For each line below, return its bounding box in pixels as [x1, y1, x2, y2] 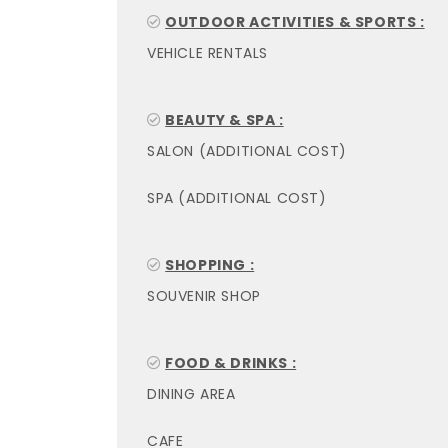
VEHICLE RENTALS [147, 43, 268, 63]
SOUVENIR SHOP [147, 286, 261, 306]
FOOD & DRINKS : [165, 353, 297, 373]
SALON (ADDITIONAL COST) [147, 141, 347, 161]
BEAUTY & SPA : [165, 110, 284, 130]
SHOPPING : [165, 255, 255, 275]
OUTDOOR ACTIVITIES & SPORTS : [165, 12, 425, 32]
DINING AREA [147, 384, 236, 404]
